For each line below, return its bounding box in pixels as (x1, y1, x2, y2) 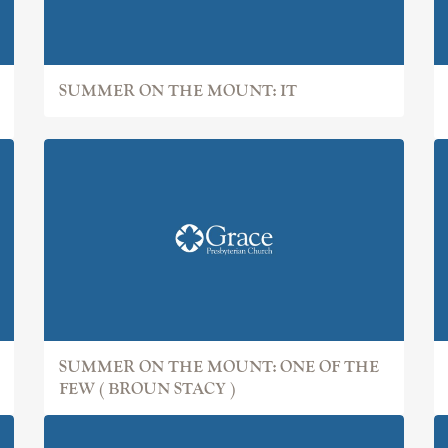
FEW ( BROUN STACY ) (59, 379, 235, 399)
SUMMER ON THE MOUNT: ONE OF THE (59, 357, 379, 377)
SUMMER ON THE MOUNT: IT (59, 80, 297, 101)
